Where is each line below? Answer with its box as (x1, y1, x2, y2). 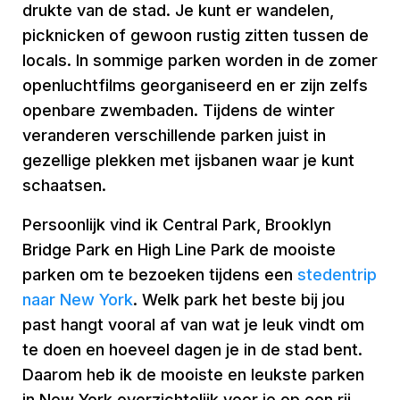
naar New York (22, 290, 133, 309)
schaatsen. (22, 176, 106, 195)
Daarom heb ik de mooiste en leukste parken (22, 365, 364, 384)
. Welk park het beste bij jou (133, 290, 345, 309)
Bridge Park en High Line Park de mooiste (22, 240, 336, 259)
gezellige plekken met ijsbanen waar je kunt (22, 151, 354, 170)
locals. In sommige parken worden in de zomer (22, 51, 378, 70)
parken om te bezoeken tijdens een (22, 265, 297, 284)
